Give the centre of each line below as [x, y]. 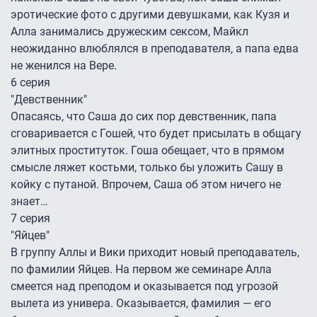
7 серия [30, 219]
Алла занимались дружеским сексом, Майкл [129, 32]
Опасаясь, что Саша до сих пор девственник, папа [144, 117]
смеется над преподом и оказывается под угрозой [144, 287]
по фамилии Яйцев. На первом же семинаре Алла [141, 270]
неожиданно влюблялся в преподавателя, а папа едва [155, 49]
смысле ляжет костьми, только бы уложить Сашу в [147, 168]
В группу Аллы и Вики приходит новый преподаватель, [155, 253]
